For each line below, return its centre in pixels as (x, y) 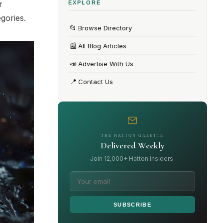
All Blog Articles (102, 46)
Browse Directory (105, 28)
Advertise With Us (106, 63)
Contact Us (96, 81)
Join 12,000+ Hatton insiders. (132, 159)
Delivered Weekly (132, 145)
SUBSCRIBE (132, 205)
